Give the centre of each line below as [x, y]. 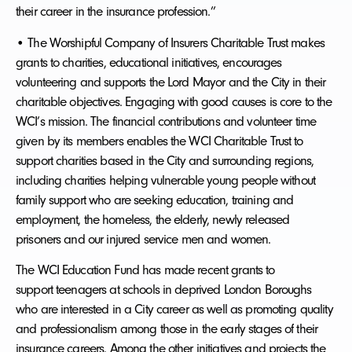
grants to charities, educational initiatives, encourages [149, 62]
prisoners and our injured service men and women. [143, 238]
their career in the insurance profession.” [115, 11]
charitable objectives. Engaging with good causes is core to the [174, 101]
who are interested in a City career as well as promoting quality [174, 309]
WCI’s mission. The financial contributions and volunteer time [166, 121]
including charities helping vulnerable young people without [166, 180]
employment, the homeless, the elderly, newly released [153, 219]
